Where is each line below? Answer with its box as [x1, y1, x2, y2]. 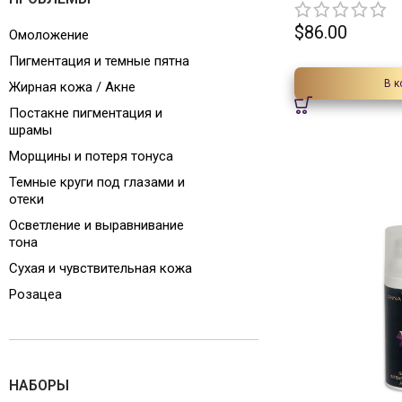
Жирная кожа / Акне [9, 79, 135, 95]
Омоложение [9, 27, 89, 43]
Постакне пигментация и [9, 105, 162, 121]
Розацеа [9, 286, 62, 302]
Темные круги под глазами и [9, 174, 185, 190]
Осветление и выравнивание [9, 217, 184, 233]
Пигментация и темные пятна [9, 53, 189, 69]
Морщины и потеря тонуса [9, 148, 173, 164]
